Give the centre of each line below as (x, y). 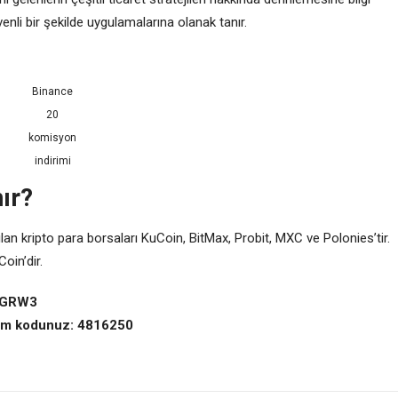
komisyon (52, 137)
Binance (52, 91)
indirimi (52, 160)
